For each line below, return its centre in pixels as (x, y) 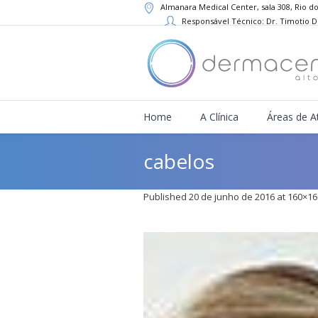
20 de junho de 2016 (232, 197)
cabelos (179, 161)
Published (166, 197)
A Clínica (219, 117)
